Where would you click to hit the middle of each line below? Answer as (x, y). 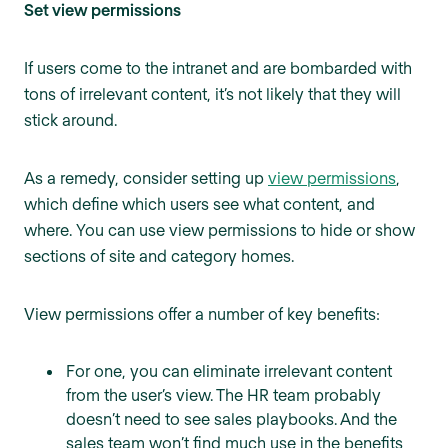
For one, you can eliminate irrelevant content (229, 371)
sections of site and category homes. (159, 256)
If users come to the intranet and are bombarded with (218, 68)
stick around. (70, 120)
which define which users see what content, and (199, 204)
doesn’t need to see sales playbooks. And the (231, 419)
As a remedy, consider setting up (146, 178)
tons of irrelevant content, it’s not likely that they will (212, 94)
